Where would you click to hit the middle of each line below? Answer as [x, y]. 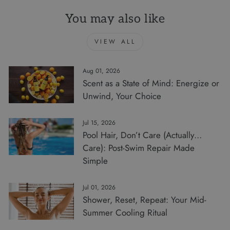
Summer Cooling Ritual [125, 213]
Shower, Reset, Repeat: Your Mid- [144, 200]
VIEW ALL [115, 42]
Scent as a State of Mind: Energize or [151, 83]
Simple [95, 161]
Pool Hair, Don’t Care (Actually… [142, 135]
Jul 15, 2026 [99, 123]
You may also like [115, 19]
